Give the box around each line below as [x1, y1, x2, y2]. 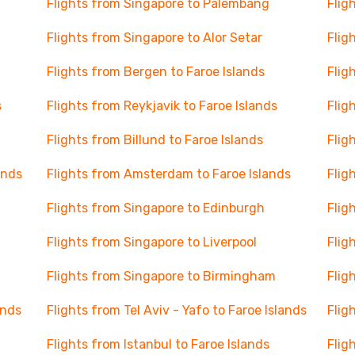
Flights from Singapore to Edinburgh [46, 200, 265, 216]
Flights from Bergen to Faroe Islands [46, 64, 265, 79]
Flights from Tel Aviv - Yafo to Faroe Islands [46, 303, 307, 318]
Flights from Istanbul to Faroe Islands [46, 337, 269, 352]
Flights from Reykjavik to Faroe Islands [46, 98, 277, 113]
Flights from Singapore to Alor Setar [46, 30, 262, 45]
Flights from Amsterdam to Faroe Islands [46, 166, 291, 181]
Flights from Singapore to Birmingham [46, 269, 276, 284]
